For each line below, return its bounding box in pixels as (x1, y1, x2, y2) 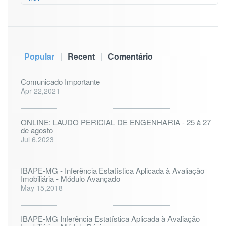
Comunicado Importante (21, 76, 100, 87)
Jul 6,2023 (21, 134, 54, 144)
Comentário (108, 50, 153, 62)
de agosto (21, 125, 53, 135)
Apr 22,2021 (21, 86, 60, 96)
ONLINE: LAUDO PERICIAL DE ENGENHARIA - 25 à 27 (21, 117, 211, 127)
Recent (68, 50, 95, 62)
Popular (24, 50, 54, 62)
